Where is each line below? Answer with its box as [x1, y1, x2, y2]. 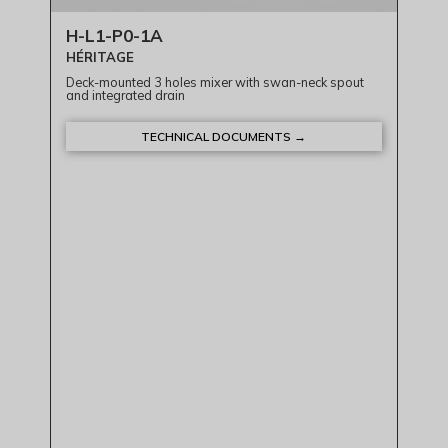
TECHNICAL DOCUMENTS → [141, 129, 307, 145]
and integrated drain [66, 87, 186, 104]
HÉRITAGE [66, 49, 135, 66]
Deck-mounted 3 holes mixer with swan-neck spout [66, 74, 365, 91]
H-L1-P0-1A [66, 25, 164, 47]
